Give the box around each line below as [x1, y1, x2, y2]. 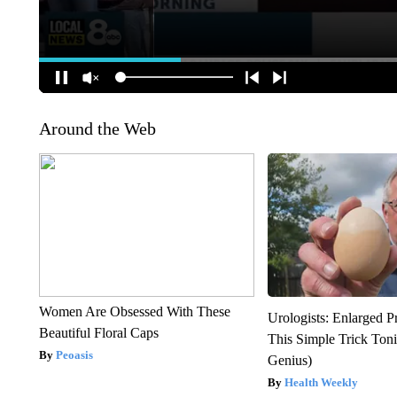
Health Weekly [284, 375, 359, 389]
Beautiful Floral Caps [38, 324, 159, 340]
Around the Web [38, 118, 156, 138]
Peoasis [55, 347, 93, 362]
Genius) [268, 352, 313, 368]
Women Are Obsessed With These [38, 303, 230, 319]
